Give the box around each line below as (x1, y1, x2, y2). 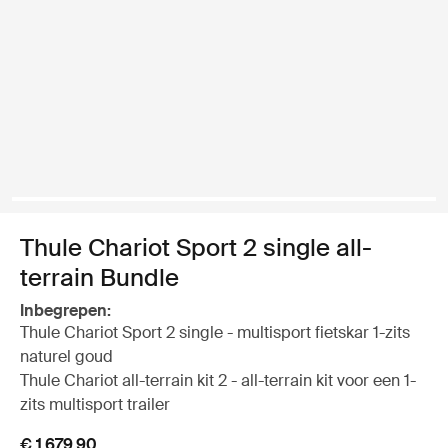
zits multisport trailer (20, 394, 170, 415)
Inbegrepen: (20, 300, 111, 321)
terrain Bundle (20, 262, 179, 293)
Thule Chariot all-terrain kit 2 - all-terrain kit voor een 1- (20, 370, 416, 391)
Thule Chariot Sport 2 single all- (20, 232, 372, 263)
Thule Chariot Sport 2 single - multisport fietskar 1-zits (20, 322, 410, 343)
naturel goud (20, 346, 113, 367)
